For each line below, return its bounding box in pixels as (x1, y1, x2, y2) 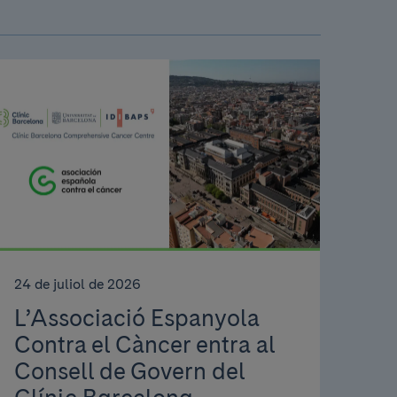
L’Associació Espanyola (13, 304, 259, 332)
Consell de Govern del (13, 357, 245, 385)
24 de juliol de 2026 (13, 275, 141, 292)
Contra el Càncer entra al (13, 331, 275, 359)
